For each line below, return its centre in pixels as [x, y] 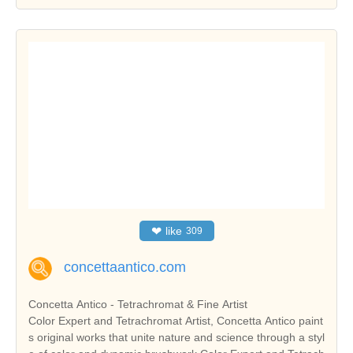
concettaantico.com [125, 267]
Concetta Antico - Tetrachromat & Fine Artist [138, 304]
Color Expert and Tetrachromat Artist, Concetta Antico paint [176, 320]
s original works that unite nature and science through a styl [176, 337]
